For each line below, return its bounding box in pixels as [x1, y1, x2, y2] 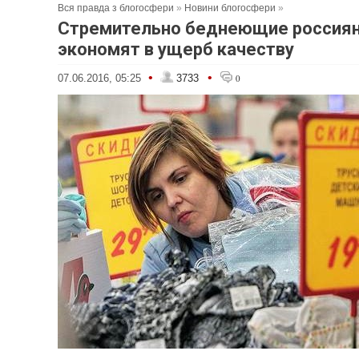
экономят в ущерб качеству [58, 39, 294, 59]
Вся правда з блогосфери [58, 2, 174, 14]
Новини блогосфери [184, 2, 276, 14]
